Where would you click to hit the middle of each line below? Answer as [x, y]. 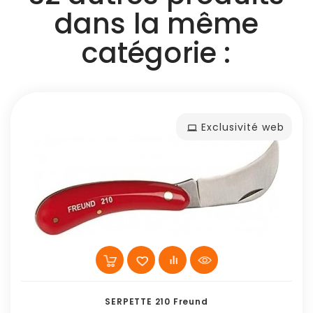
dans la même [156, 23]
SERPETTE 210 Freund [156, 301]
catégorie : [156, 53]
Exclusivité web [243, 127]
